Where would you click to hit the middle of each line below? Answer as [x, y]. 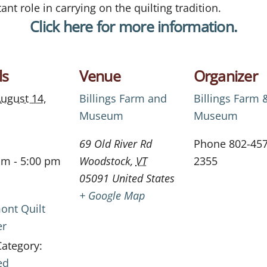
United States [143, 178]
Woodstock [105, 161]
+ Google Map [112, 195]
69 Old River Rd [115, 143]
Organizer [225, 75]
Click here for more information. [133, 26]
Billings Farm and [123, 98]
